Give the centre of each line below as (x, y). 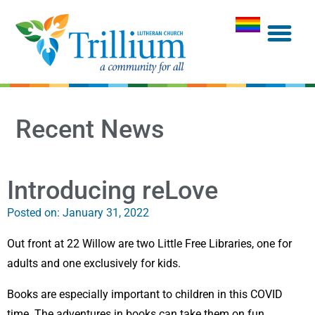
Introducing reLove (112, 191)
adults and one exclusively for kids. (94, 264)
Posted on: (33, 213)
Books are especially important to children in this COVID (145, 295)
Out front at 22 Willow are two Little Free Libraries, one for (149, 244)
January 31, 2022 (106, 213)
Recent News (90, 129)
